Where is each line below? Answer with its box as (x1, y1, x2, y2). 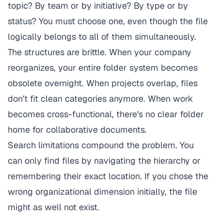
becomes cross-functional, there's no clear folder (8, 108, 204, 120)
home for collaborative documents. (8, 124, 147, 135)
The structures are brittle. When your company (8, 46, 191, 58)
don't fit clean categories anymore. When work (8, 93, 193, 104)
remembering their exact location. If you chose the (8, 170, 208, 182)
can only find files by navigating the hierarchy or (8, 155, 201, 166)
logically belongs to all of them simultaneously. (8, 31, 196, 42)
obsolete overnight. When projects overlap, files (8, 77, 198, 89)
